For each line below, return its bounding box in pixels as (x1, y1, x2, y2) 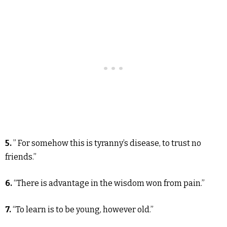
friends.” (5, 152, 36, 162)
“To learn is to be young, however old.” (13, 205, 154, 214)
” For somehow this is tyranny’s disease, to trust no (13, 138, 201, 148)
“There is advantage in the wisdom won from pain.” (14, 178, 205, 188)
